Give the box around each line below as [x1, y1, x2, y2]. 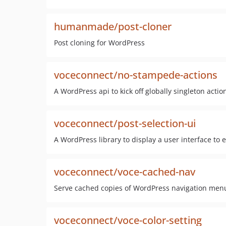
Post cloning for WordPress [54, 38, 145, 47]
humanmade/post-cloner [54, 20, 172, 33]
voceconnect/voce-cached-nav [54, 165, 195, 179]
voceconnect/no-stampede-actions [54, 68, 217, 82]
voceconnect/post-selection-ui [54, 117, 196, 130]
